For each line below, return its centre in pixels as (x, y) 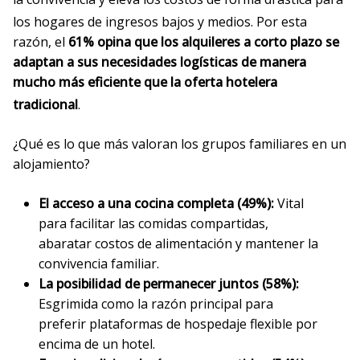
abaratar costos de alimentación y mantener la (178, 244)
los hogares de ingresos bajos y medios (132, 21)
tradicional (45, 105)
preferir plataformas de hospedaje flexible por (178, 324)
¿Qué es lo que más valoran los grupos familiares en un (180, 144)
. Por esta (279, 21)
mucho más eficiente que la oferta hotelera (145, 82)
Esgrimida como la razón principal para (156, 304)
